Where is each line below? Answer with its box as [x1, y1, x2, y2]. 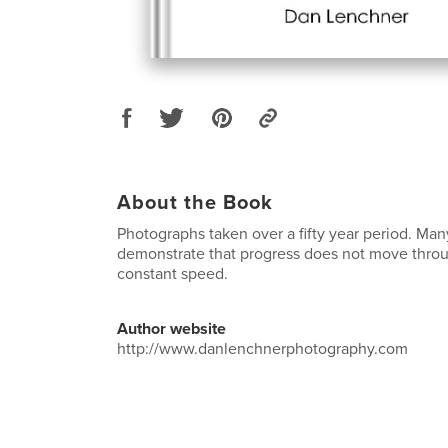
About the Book [117, 190, 273, 215]
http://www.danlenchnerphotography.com [117, 338, 408, 359]
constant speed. [117, 263, 228, 284]
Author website [117, 318, 226, 339]
